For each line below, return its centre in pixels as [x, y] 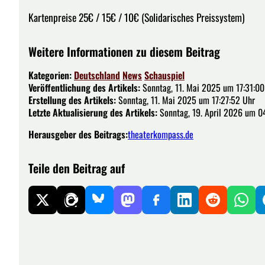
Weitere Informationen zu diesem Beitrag [124, 51]
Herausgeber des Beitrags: [78, 134]
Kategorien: [51, 75]
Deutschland [97, 75]
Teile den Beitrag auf [77, 168]
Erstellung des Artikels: [72, 100]
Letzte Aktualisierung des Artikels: [93, 112]
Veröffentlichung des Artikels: [84, 87]
